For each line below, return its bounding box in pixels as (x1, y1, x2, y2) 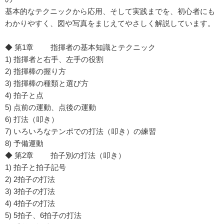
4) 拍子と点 (5, 91, 43, 99)
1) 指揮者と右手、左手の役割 (5, 55, 103, 63)
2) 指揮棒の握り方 (5, 67, 66, 75)
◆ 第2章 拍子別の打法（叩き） (5, 151, 125, 159)
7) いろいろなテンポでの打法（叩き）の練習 (5, 127, 156, 135)
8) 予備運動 (5, 139, 43, 147)
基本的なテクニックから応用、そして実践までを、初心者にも (5, 7, 215, 15)
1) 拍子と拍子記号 (5, 163, 66, 171)
